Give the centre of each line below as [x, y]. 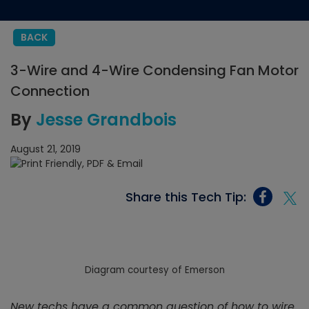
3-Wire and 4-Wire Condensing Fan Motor [154, 70]
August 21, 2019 [46, 149]
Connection [50, 91]
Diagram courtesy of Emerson [154, 270]
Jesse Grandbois [106, 120]
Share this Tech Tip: [186, 197]
